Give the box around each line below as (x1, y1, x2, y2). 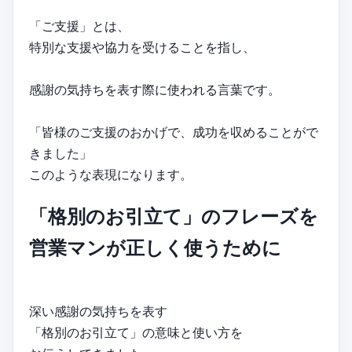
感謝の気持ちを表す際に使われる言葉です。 (29, 81, 280, 97)
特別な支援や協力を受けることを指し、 (29, 38, 255, 55)
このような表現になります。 (29, 166, 192, 182)
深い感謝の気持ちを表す (29, 302, 167, 319)
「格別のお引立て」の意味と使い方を (29, 324, 243, 340)
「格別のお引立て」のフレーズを (29, 204, 318, 228)
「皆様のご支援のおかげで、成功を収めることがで (29, 123, 318, 140)
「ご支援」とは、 (29, 17, 130, 34)
